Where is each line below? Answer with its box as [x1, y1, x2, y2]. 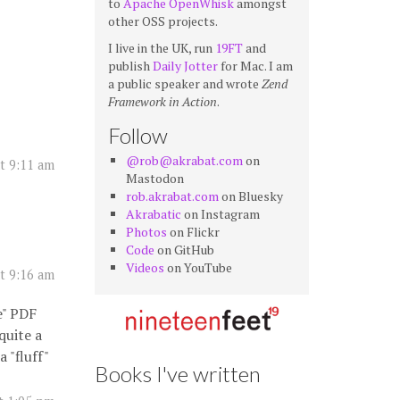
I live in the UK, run [108, 39, 215, 56]
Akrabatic [126, 205, 181, 222]
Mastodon [126, 170, 184, 187]
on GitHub [154, 241, 214, 258]
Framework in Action [108, 93, 217, 110]
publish [108, 57, 153, 74]
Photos [126, 223, 167, 240]
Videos [126, 259, 164, 276]
